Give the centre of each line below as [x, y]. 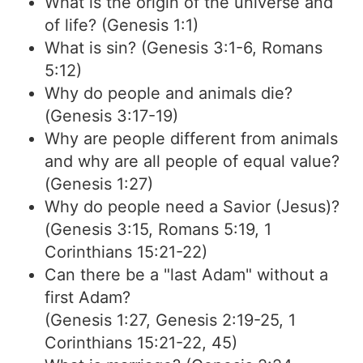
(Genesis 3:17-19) [111, 116]
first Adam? [88, 297]
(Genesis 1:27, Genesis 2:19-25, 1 [170, 320]
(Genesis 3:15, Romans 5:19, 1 [158, 229]
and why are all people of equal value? [192, 161]
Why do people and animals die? [169, 93]
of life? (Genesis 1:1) [122, 25]
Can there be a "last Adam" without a [186, 275]
